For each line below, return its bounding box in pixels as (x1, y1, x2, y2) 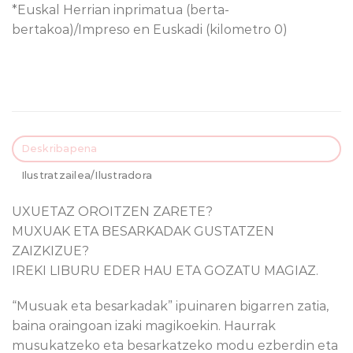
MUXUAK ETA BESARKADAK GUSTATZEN (12, 223, 274, 239)
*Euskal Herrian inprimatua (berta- (12, 2, 229, 17)
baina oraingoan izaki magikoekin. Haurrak (12, 318, 276, 334)
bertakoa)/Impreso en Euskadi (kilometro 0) (12, 21, 288, 37)
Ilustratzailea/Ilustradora (20, 169, 153, 181)
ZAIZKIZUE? (12, 243, 89, 258)
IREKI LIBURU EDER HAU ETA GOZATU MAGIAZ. (12, 262, 318, 278)
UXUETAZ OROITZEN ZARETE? (12, 203, 213, 219)
